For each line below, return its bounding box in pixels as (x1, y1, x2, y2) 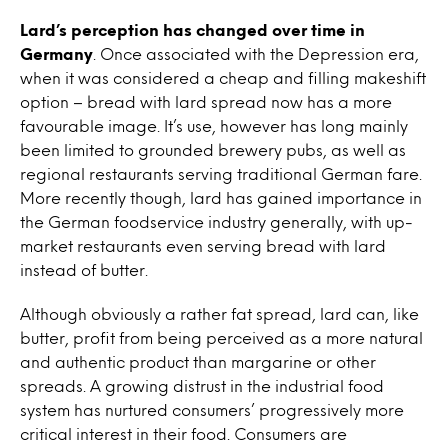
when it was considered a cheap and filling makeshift (20, 71, 426, 84)
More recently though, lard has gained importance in (20, 191, 422, 204)
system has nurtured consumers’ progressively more (20, 403, 404, 416)
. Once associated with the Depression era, (93, 47, 419, 60)
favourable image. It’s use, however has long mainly (20, 119, 408, 132)
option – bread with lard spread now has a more (20, 95, 392, 108)
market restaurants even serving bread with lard (20, 239, 386, 252)
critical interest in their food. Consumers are (20, 427, 347, 440)
